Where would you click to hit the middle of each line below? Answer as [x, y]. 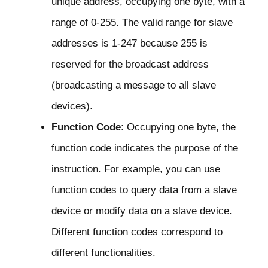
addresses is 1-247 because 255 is [130, 44]
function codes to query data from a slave [144, 190]
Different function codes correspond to [137, 232]
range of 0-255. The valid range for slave [142, 23]
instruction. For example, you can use [136, 169]
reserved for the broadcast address [130, 65]
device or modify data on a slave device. [142, 211]
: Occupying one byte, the [178, 127]
